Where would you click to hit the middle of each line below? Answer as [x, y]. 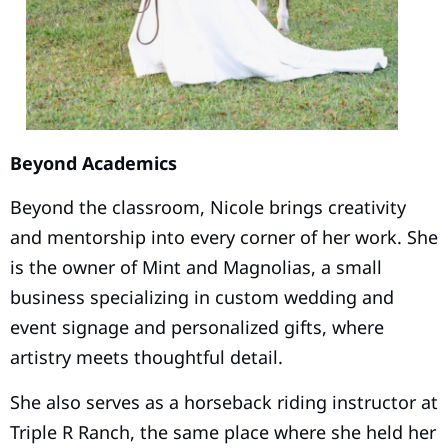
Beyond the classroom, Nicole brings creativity [208, 207]
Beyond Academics [93, 162]
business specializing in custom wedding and [202, 297]
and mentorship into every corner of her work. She [224, 237]
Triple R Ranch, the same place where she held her [223, 431]
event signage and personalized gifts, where [197, 327]
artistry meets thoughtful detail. [146, 357]
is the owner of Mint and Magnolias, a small [196, 267]
